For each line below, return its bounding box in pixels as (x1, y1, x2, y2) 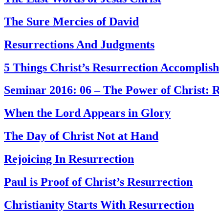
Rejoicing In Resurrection (4, 153, 134, 166)
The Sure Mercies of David (4, 15, 139, 28)
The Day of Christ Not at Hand (4, 130, 158, 143)
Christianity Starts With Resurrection (4, 198, 194, 211)
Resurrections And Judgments (4, 38, 154, 51)
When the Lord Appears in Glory (4, 107, 171, 120)
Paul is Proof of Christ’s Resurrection (4, 175, 193, 189)
